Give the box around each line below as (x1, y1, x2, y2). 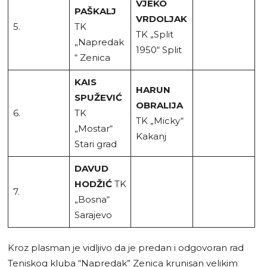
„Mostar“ (74, 122, 113, 134)
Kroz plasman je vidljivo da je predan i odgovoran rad (8, 241, 244, 253)
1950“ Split (135, 44, 182, 55)
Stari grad (74, 138, 117, 150)
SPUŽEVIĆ (74, 91, 122, 103)
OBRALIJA (135, 99, 183, 111)
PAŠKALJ (74, 5, 116, 17)
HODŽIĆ (74, 178, 112, 190)
